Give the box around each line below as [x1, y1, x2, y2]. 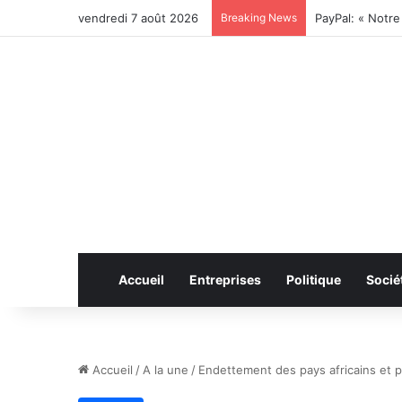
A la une [143, 363, 188, 377]
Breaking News [221, 11, 297, 24]
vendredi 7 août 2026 [78, 11, 198, 25]
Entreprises [189, 272, 261, 287]
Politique [286, 272, 341, 287]
